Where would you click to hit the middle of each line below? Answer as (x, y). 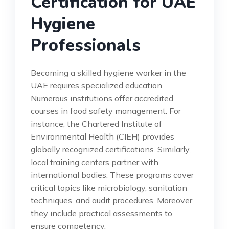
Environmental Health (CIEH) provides (102, 136)
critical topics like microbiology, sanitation (109, 187)
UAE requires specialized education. (97, 85)
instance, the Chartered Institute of (96, 123)
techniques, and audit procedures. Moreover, (112, 200)
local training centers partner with (95, 162)
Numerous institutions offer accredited (102, 98)
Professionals (86, 45)
